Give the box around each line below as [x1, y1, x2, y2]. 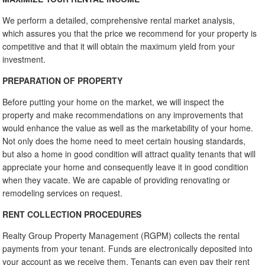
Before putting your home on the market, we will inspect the [2, 95, 225, 108]
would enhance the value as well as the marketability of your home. [2, 121, 254, 134]
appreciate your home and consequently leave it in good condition [2, 160, 249, 173]
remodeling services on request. [2, 186, 123, 199]
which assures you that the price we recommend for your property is [2, 27, 257, 39]
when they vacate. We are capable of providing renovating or [2, 173, 231, 186]
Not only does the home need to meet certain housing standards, [2, 134, 246, 147]
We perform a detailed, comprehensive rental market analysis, [2, 14, 235, 26]
